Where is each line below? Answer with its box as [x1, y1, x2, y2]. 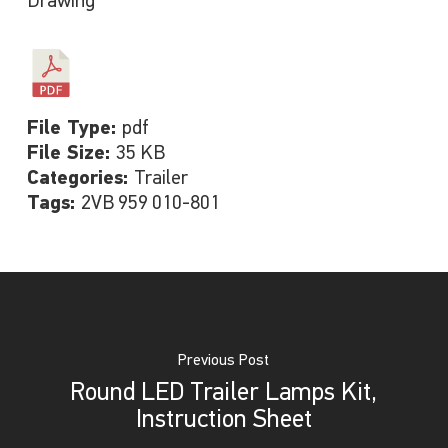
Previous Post [178, 353, 270, 369]
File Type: [26, 119, 122, 139]
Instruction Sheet [135, 408, 312, 433]
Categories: [26, 169, 134, 189]
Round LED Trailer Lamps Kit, [70, 381, 378, 406]
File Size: [26, 144, 116, 164]
